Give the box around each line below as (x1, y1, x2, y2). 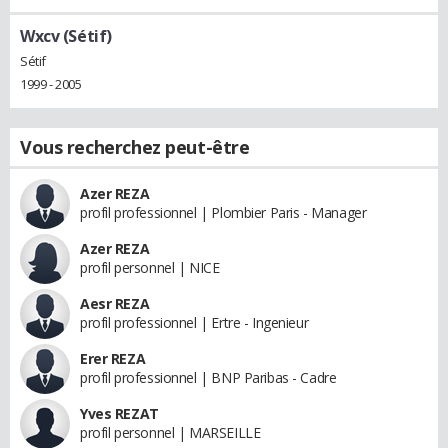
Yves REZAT (80, 404, 159, 424)
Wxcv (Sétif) (20, 24, 112, 47)
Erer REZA (80, 349, 146, 369)
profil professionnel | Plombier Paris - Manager (80, 203, 367, 223)
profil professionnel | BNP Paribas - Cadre (80, 368, 337, 388)
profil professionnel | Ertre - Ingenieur (80, 313, 309, 333)
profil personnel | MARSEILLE (80, 423, 261, 443)
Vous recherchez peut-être (20, 135, 250, 160)
